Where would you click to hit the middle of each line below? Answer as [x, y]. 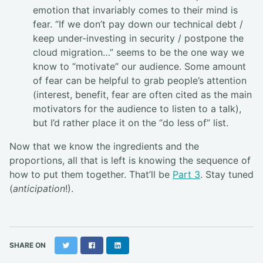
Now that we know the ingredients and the [104, 146]
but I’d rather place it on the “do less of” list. [131, 123]
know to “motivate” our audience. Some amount [139, 67]
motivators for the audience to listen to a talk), [137, 109]
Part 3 [186, 175]
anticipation [39, 189]
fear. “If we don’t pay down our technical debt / [138, 24]
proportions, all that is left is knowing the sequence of [130, 161]
